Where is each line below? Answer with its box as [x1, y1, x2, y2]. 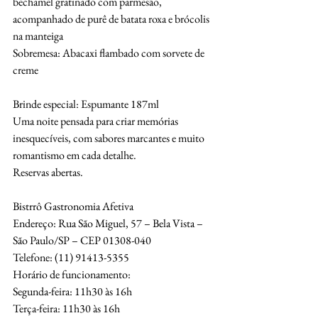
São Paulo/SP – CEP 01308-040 [13, 232, 151, 248]
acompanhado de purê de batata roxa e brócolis [13, 11, 212, 26]
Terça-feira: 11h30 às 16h [13, 300, 120, 316]
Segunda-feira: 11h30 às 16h [13, 283, 132, 299]
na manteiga [13, 28, 63, 43]
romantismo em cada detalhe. [13, 147, 136, 163]
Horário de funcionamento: [13, 266, 131, 282]
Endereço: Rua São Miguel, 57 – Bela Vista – [13, 215, 205, 231]
